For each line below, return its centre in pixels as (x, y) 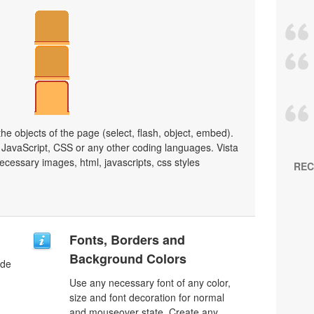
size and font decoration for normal (147, 297)
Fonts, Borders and (127, 240)
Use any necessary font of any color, (150, 282)
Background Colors (128, 259)
